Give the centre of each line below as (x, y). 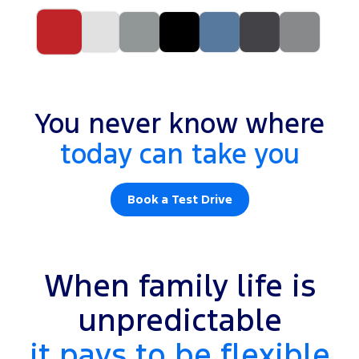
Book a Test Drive (179, 200)
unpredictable (179, 321)
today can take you (179, 155)
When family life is (179, 286)
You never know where (179, 124)
